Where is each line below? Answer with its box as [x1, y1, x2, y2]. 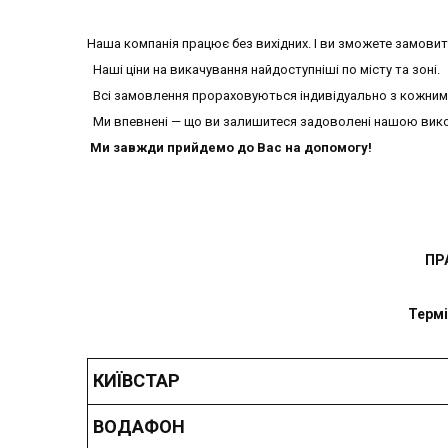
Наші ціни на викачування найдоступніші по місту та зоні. [87, 61, 440, 77]
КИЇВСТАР [93, 370, 180, 392]
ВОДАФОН [93, 416, 185, 438]
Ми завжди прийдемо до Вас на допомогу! [90, 139, 372, 155]
